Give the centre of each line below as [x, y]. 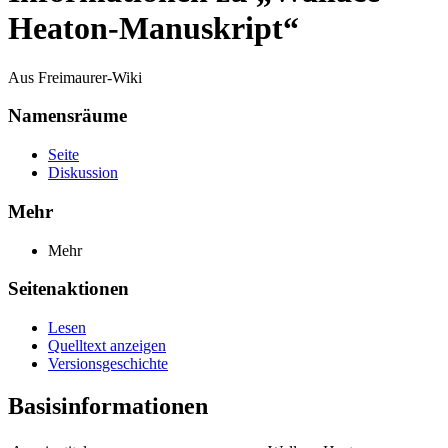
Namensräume [67, 116]
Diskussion [83, 173]
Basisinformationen [108, 405]
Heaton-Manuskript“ [153, 28]
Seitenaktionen [68, 289]
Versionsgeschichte [108, 364]
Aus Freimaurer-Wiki [75, 77]
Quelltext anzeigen [107, 346]
